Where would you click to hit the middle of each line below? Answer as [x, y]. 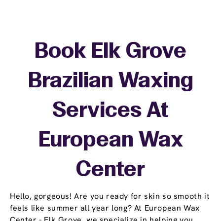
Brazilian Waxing [110, 82]
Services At [110, 111]
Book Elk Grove [110, 52]
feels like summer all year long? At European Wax [105, 208]
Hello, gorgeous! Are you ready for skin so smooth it [110, 196]
